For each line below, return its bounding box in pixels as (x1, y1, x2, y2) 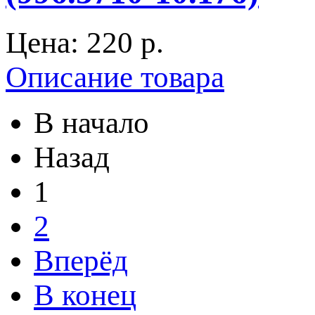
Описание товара (6, 60, 224, 94)
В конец (34, 278, 136, 311)
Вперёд (34, 243, 128, 277)
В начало (34, 105, 149, 139)
